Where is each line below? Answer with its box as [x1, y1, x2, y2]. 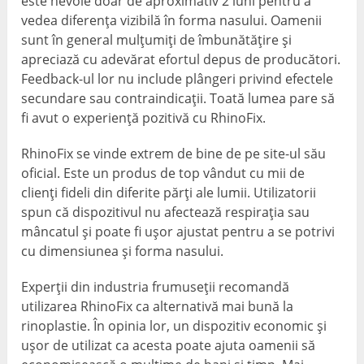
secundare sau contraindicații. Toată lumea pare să [21, 89, 336, 108]
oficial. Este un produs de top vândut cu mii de [21, 164, 305, 183]
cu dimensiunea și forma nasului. [21, 242, 224, 261]
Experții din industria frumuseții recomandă [21, 278, 290, 297]
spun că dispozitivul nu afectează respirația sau [21, 203, 310, 222]
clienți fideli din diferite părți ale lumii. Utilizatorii [21, 184, 317, 202]
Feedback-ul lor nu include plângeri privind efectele [21, 70, 334, 89]
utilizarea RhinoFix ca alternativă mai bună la [21, 297, 294, 316]
